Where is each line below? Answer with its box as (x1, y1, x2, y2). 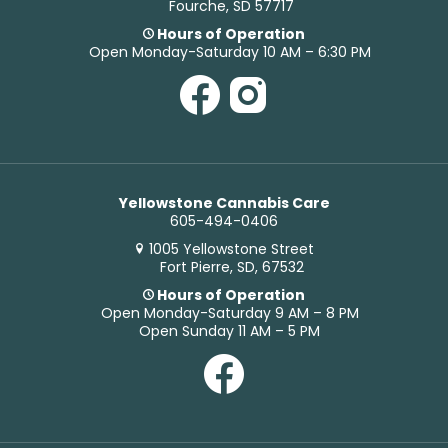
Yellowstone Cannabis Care (118, 193, 330, 213)
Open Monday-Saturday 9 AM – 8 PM (100, 303, 359, 323)
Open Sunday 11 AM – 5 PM (139, 321, 321, 341)
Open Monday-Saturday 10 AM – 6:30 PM (88, 42, 371, 62)
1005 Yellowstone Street (149, 239, 315, 259)
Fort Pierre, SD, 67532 (155, 257, 304, 277)
